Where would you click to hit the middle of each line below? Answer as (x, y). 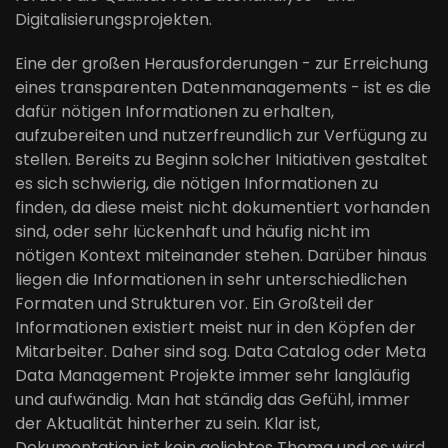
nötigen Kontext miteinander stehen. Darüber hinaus (221, 255)
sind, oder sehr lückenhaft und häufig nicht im (192, 231)
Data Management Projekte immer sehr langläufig (212, 375)
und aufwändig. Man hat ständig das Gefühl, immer (212, 399)
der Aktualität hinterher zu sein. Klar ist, (167, 423)
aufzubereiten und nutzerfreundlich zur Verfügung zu (221, 135)
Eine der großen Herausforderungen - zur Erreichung (221, 63)
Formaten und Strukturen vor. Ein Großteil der (194, 303)
